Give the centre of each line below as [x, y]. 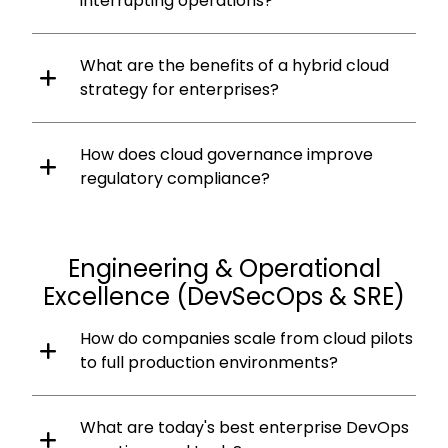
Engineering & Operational [224, 268]
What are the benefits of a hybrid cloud [234, 65]
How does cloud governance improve [226, 154]
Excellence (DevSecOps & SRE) [224, 296]
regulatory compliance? [175, 178]
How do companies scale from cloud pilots [246, 338]
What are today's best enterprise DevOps [244, 427]
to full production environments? [209, 362]
